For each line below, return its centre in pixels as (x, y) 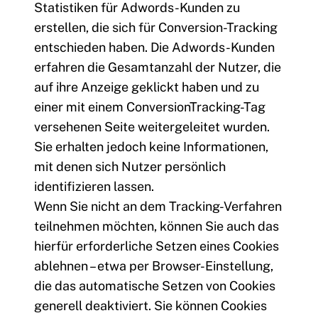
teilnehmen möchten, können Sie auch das (157, 226)
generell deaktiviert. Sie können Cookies (150, 306)
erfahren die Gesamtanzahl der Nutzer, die (158, 67)
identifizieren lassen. (94, 187)
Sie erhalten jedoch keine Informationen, (151, 147)
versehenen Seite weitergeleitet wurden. (152, 127)
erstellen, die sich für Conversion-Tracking (156, 28)
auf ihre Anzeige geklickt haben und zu (147, 87)
